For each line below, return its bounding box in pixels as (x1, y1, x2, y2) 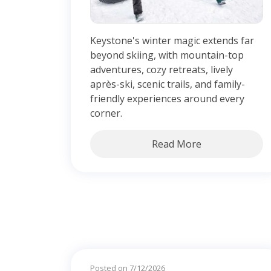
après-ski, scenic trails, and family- (90, 77, 245, 91)
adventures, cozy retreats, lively (90, 62, 233, 76)
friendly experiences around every (90, 91, 244, 105)
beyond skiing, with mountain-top (90, 48, 244, 62)
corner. (90, 106, 122, 120)
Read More (152, 137, 201, 151)
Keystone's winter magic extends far (90, 33, 254, 47)
